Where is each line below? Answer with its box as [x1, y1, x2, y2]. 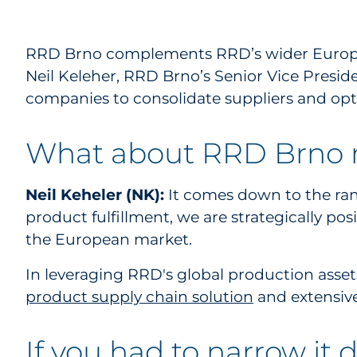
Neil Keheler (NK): [25, 186, 168, 204]
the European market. [25, 230, 192, 249]
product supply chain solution [25, 288, 253, 306]
